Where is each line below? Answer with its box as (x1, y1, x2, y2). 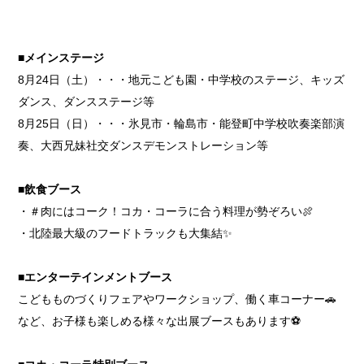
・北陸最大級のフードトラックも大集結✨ (18, 226, 233, 240)
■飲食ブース (18, 182, 82, 196)
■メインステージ (18, 50, 105, 64)
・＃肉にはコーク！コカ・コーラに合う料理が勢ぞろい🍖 (18, 204, 314, 218)
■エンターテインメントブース (18, 270, 173, 284)
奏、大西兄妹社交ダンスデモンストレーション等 (18, 138, 269, 152)
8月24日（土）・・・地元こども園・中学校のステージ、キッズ (18, 72, 345, 86)
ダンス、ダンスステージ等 (18, 94, 155, 108)
